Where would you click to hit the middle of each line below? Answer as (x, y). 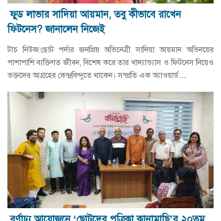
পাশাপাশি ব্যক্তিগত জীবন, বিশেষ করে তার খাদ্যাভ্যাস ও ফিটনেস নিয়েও (110, 63)
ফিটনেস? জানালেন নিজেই (56, 30)
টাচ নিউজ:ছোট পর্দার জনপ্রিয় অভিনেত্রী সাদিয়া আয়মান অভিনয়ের (110, 50)
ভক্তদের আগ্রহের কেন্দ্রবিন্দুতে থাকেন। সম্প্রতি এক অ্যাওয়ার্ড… (97, 76)
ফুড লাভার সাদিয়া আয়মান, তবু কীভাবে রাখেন (95, 15)
